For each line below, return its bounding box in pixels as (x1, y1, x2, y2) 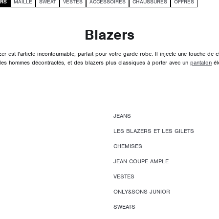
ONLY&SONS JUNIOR (113, 188, 170, 196)
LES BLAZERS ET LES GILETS (113, 127, 194, 135)
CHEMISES (113, 142, 142, 151)
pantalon (190, 59, 212, 67)
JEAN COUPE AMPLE (113, 157, 169, 166)
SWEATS (113, 203, 135, 211)
